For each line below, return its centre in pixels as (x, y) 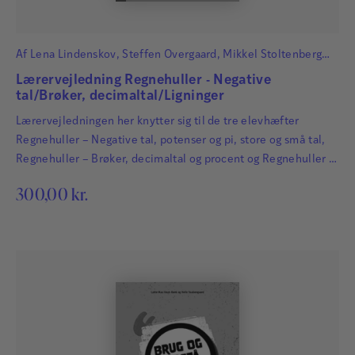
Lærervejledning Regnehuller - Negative (143, 80)
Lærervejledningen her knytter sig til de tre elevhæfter (158, 121)
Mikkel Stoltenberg (273, 55)
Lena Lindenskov (73, 55)
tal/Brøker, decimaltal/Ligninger (120, 96)
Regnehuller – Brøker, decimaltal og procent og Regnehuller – (176, 159)
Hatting (35, 74)
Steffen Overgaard (170, 55)
